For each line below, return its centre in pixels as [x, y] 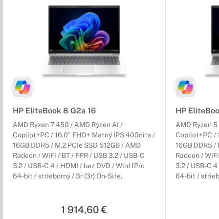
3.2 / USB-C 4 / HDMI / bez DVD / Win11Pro [79, 166]
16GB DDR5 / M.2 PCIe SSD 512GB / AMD [77, 145]
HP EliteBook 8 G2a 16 [54, 111]
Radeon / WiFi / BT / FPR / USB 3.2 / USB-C [79, 156]
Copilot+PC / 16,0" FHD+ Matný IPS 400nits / [84, 135]
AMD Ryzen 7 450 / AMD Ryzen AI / [68, 125]
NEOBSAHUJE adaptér [49, 186]
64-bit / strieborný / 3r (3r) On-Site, [67, 176]
